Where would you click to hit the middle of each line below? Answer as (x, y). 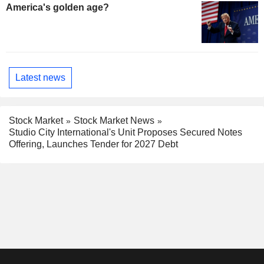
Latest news (40, 78)
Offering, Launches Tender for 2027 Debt (93, 144)
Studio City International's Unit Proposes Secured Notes (126, 133)
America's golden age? (57, 7)
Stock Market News (114, 120)
